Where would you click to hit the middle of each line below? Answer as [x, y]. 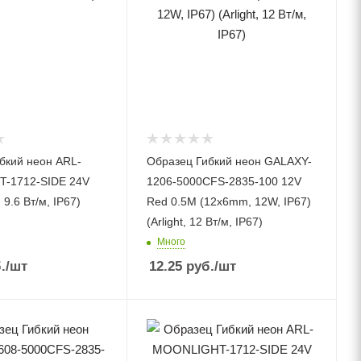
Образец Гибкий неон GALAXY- [230, 161]
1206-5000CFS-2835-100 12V [224, 181]
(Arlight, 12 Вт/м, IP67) [205, 221]
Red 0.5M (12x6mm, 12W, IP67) [229, 201]
